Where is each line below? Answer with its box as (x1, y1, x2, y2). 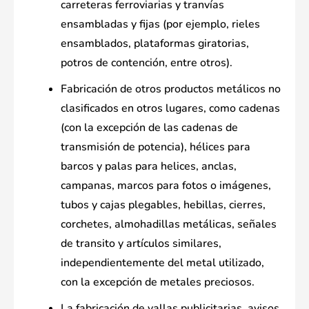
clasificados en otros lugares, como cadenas (61, 101, 280, 117)
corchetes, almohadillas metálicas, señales (61, 217, 277, 232)
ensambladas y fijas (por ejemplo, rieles (61, 17, 260, 32)
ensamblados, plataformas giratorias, (61, 36, 249, 52)
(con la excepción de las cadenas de (61, 120, 238, 136)
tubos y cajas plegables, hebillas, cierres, (61, 197, 266, 213)
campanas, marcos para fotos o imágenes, (61, 178, 271, 194)
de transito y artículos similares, (61, 236, 221, 252)
